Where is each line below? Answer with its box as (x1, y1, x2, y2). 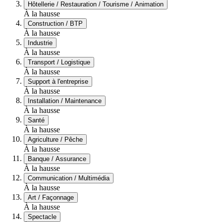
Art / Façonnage (28, 193, 74, 201)
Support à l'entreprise (28, 77, 88, 85)
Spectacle (28, 213, 56, 221)
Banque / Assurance (28, 155, 86, 163)
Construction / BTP (28, 19, 83, 27)
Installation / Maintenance (28, 97, 102, 105)
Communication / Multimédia (28, 174, 110, 182)
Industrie (28, 39, 53, 47)
